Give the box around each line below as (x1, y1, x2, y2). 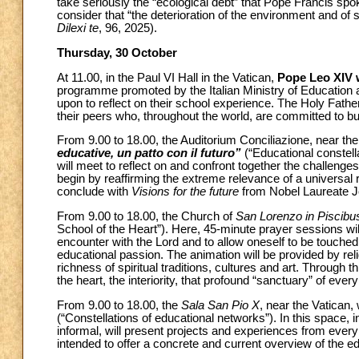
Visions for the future (131, 185, 239, 199)
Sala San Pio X (181, 298, 260, 312)
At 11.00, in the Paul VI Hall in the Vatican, (57, 71, 277, 84)
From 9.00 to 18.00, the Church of (57, 210, 236, 224)
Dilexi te (57, 22, 99, 35)
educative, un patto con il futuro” (57, 147, 244, 160)
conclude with (57, 185, 131, 199)
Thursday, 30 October (57, 46, 177, 60)
